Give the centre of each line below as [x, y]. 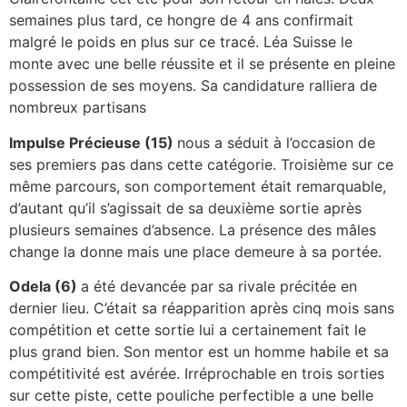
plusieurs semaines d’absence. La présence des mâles [193, 229]
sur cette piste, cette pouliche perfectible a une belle [191, 395]
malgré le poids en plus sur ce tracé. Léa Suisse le [181, 42]
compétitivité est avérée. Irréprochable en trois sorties [197, 373]
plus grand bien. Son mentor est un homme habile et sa [199, 351]
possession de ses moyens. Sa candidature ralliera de [193, 86]
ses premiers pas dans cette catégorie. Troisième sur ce [201, 164]
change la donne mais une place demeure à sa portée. [195, 251]
